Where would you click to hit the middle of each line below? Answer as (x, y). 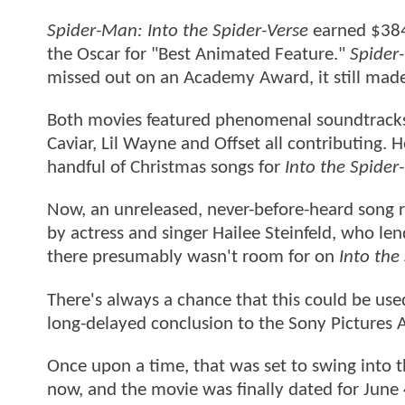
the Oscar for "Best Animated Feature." (198, 54)
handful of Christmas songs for (166, 168)
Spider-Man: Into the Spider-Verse (178, 31)
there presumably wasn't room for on (193, 258)
